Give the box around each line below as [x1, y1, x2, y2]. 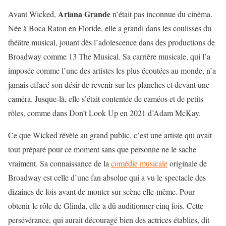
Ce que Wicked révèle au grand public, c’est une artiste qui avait [8, 129, 212, 140]
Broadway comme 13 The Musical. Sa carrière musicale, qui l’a [8, 50, 210, 62]
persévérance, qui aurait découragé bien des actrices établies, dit [8, 214, 209, 225]
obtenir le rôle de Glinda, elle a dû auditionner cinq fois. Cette [8, 200, 203, 211]
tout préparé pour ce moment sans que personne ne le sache [8, 143, 196, 154]
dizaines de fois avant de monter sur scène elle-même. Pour [8, 186, 195, 197]
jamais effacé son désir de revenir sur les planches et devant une [8, 79, 209, 90]
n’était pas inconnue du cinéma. [110, 8, 212, 19]
